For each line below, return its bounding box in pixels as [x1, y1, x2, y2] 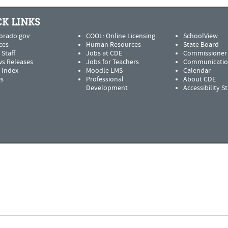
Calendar [183, 66, 211, 76]
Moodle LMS [85, 66, 123, 76]
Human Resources [85, 40, 141, 50]
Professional [85, 75, 124, 84]
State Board [183, 40, 219, 50]
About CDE [183, 75, 216, 84]
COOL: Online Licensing [85, 32, 155, 41]
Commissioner [183, 49, 227, 59]
